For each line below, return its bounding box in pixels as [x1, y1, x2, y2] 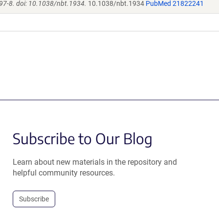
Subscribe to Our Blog [12, 129, 153, 148]
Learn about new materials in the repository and [12, 157, 177, 167]
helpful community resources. [12, 168, 115, 177]
